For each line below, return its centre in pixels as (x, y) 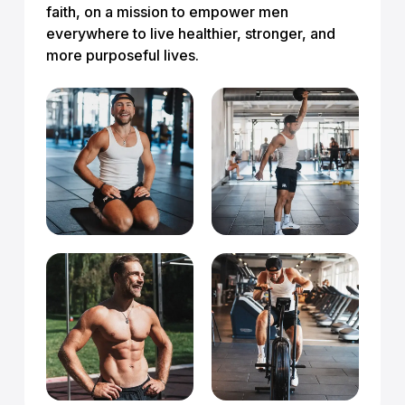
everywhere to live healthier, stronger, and (190, 33)
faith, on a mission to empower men (167, 11)
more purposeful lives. (122, 55)
